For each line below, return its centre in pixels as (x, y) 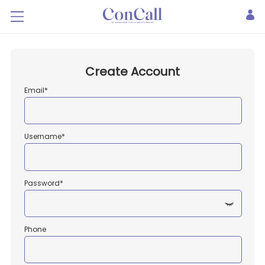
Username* (45, 137)
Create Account (132, 72)
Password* (44, 183)
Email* (36, 91)
